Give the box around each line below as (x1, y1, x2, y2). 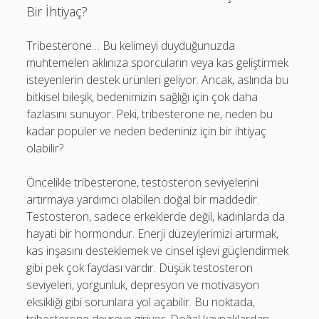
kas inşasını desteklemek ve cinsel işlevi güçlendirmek (26, 243, 289, 258)
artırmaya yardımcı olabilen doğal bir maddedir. (26, 192, 260, 207)
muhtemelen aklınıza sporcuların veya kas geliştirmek (26, 55, 289, 70)
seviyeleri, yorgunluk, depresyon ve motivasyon (26, 277, 260, 293)
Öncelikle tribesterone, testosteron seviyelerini (26, 174, 259, 190)
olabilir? (26, 140, 64, 156)
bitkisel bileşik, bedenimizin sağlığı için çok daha (26, 89, 258, 105)
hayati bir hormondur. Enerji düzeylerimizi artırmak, (26, 226, 279, 241)
